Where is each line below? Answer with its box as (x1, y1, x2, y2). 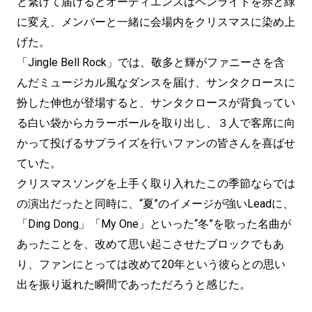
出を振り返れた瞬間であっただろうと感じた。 (17, 278, 251, 292)
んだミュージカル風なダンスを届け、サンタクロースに (17, 76, 295, 90)
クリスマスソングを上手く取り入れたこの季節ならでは (17, 177, 295, 191)
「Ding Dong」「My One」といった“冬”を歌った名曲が (17, 217, 291, 231)
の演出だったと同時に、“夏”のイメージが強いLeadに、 (17, 197, 294, 211)
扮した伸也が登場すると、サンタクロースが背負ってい (17, 96, 295, 110)
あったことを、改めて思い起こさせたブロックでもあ (17, 237, 284, 251)
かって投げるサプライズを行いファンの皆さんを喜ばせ (17, 136, 295, 150)
